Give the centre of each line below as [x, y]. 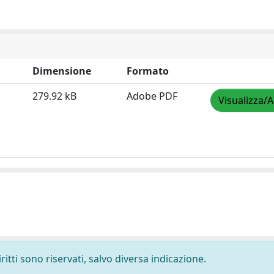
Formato [148, 71]
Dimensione [62, 71]
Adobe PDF [152, 96]
